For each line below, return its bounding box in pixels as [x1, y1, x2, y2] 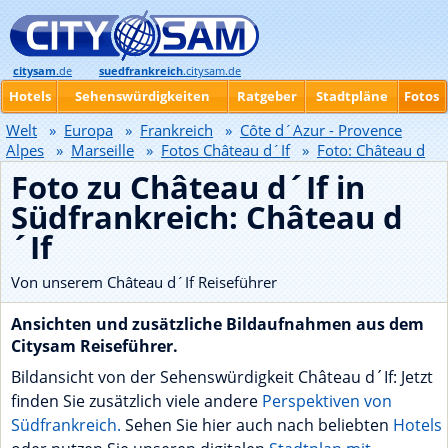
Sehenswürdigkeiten [75, 87, 210, 105]
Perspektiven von [262, 390, 392, 412]
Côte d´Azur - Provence [240, 120, 402, 140]
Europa [64, 120, 113, 140]
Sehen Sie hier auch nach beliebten [121, 414, 393, 436]
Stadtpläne [315, 87, 388, 105]
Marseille [71, 140, 134, 160]
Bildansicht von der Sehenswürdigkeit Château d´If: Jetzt [11, 366, 433, 388]
